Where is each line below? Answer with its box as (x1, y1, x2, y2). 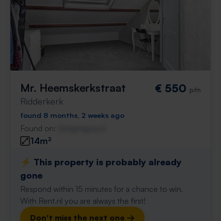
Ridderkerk (20, 96, 63, 107)
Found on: (20, 123, 58, 133)
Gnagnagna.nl (58, 123, 106, 133)
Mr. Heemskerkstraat (20, 81, 126, 94)
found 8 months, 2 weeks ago (20, 110, 124, 119)
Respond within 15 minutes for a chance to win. (20, 184, 183, 194)
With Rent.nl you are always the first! (20, 196, 146, 206)
